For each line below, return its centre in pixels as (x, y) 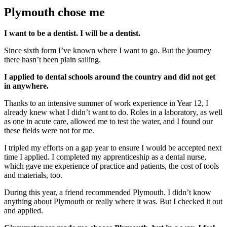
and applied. (24, 211)
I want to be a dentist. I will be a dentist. (72, 33)
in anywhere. (26, 86)
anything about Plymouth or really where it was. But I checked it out (113, 202)
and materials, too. (33, 175)
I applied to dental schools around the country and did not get (110, 77)
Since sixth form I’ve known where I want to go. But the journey (108, 51)
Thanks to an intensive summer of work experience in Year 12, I (106, 103)
